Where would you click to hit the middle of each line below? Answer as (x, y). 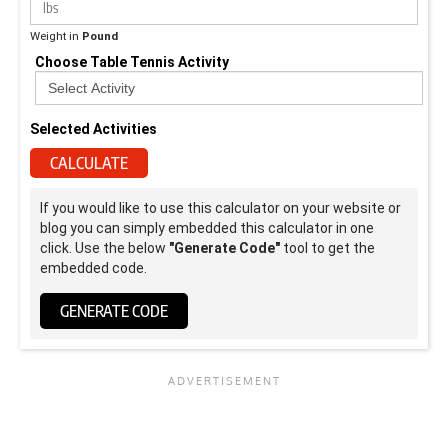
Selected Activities (93, 128)
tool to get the (327, 247)
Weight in (56, 35)
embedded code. (93, 267)
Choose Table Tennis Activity (132, 61)
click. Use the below (104, 247)
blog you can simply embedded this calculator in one (207, 227)
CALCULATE (89, 162)
